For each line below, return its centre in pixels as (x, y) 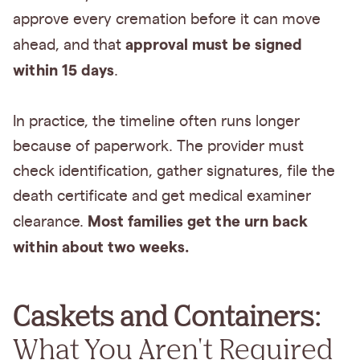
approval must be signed (214, 45)
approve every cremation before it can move (167, 20)
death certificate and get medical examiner (162, 197)
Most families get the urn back (198, 222)
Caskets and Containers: (167, 315)
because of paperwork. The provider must (158, 147)
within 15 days (63, 71)
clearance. (50, 223)
